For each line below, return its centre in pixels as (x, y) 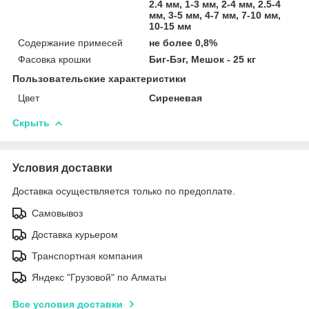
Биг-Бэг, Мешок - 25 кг (203, 59)
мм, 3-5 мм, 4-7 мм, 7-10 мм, (215, 15)
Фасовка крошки (54, 59)
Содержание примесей (70, 42)
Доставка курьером (75, 234)
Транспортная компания (87, 256)
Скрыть (31, 122)
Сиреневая (176, 98)
